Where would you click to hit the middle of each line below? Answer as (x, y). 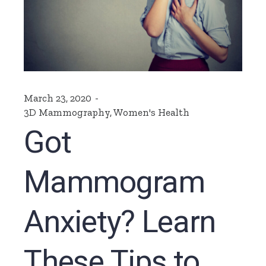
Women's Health (152, 113)
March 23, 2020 (58, 98)
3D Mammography (67, 113)
